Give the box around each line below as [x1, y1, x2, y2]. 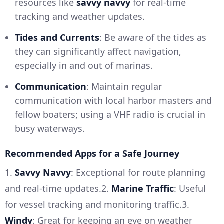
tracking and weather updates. [15, 10, 145, 22]
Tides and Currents [15, 31, 99, 43]
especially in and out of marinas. [15, 59, 153, 71]
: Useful [174, 182, 206, 194]
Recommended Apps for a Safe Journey [5, 147, 179, 159]
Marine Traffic [111, 182, 174, 194]
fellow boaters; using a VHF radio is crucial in [15, 108, 205, 120]
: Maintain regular [86, 80, 162, 92]
